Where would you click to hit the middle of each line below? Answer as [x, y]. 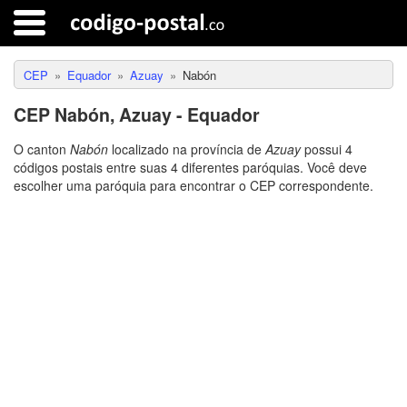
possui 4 [327, 149]
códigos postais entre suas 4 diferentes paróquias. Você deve [190, 167]
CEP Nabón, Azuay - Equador [137, 114]
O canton [42, 149]
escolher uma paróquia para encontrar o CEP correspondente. [194, 185]
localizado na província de [187, 149]
